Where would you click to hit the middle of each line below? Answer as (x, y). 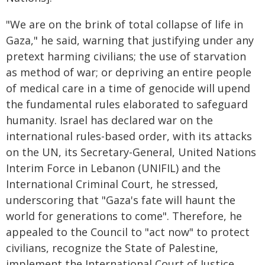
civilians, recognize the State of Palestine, (112, 248)
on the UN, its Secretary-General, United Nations (131, 152)
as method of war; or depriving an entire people (129, 72)
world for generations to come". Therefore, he (124, 216)
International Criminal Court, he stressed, (112, 184)
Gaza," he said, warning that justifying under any (130, 40)
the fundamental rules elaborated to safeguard (127, 104)
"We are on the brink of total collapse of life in (125, 24)
